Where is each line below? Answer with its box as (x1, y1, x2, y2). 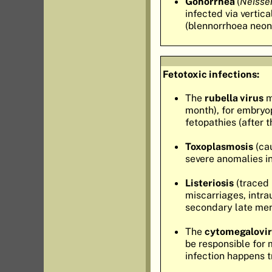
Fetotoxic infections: (163, 67, 260, 80)
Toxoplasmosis (185, 140, 253, 153)
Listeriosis (185, 177, 234, 189)
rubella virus (205, 92, 263, 104)
